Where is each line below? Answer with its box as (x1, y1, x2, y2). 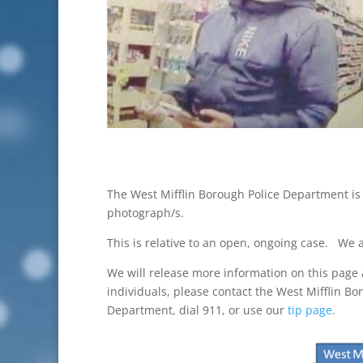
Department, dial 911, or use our (107, 301, 288, 318)
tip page (288, 301, 332, 318)
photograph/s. (107, 204, 184, 220)
